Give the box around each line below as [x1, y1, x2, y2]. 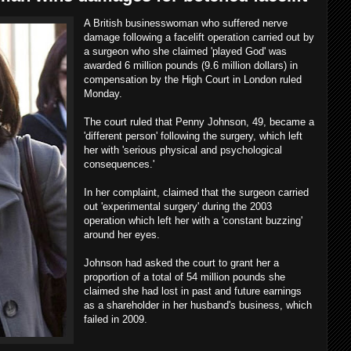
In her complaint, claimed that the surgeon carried [84, 186, 309, 198]
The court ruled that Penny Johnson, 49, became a [84, 116, 314, 128]
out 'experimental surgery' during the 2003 [84, 201, 272, 212]
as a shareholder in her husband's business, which [84, 299, 312, 311]
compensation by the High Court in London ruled [84, 74, 302, 85]
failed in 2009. [84, 313, 147, 325]
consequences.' [84, 158, 154, 170]
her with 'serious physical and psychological [84, 144, 282, 156]
